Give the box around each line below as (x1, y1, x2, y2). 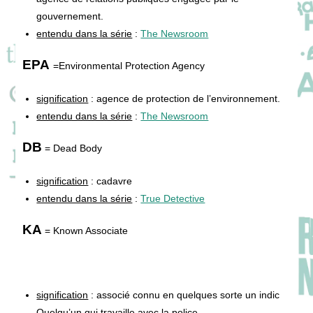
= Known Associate (42, 224, 129, 236)
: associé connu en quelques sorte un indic (88, 289, 280, 300)
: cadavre (88, 175, 133, 187)
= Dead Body (42, 142, 103, 154)
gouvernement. (36, 10, 104, 22)
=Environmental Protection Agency (53, 59, 205, 71)
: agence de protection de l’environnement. (88, 92, 281, 104)
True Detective (140, 192, 205, 204)
